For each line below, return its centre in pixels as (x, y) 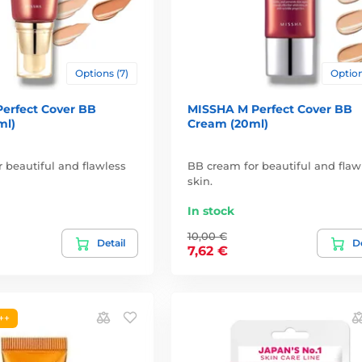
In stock (210, 211)
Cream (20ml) (227, 124)
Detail (111, 243)
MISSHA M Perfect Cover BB (269, 109)
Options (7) (101, 74)
